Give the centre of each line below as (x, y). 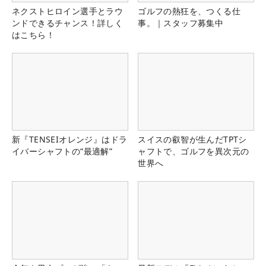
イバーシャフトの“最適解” (62, 151)
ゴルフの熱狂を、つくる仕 (189, 11)
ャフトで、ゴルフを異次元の (194, 151)
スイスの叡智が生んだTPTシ (192, 140)
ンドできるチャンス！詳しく (68, 23)
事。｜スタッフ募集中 (181, 23)
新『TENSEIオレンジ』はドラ (70, 140)
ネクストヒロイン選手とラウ (68, 11)
